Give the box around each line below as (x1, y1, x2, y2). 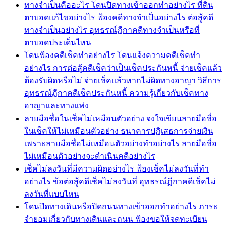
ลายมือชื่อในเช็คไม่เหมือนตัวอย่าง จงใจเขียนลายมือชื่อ (24, 114, 217, 123)
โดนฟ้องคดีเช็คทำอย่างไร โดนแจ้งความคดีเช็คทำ (24, 50, 200, 60)
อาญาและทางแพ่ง (24, 101, 89, 110)
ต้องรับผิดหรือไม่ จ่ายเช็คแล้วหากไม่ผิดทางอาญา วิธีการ (24, 76, 221, 85)
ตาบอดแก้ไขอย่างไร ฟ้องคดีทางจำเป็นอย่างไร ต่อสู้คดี (24, 13, 213, 22)
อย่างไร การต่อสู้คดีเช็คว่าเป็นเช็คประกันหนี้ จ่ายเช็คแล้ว (24, 63, 222, 72)
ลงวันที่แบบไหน (24, 189, 79, 198)
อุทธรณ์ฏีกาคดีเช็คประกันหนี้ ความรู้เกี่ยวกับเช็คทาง (24, 88, 208, 97)
